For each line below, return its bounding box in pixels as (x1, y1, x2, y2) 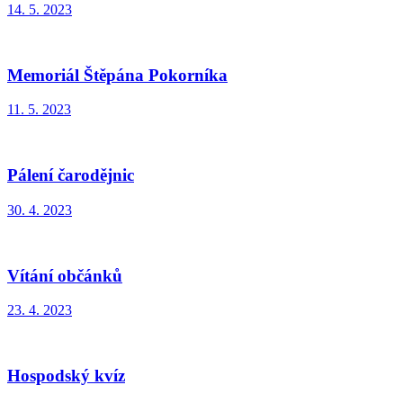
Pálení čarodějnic (7, 166, 134, 185)
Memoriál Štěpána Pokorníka (7, 65, 228, 85)
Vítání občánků (7, 265, 122, 285)
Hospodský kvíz (7, 365, 125, 385)
